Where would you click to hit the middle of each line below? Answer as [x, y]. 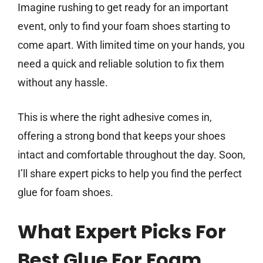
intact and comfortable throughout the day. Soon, [131, 155]
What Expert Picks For [122, 232]
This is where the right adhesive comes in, [115, 117]
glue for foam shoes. [65, 193]
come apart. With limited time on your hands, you [131, 45]
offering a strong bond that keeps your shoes [122, 136]
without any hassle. [63, 83]
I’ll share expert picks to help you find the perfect [130, 174]
